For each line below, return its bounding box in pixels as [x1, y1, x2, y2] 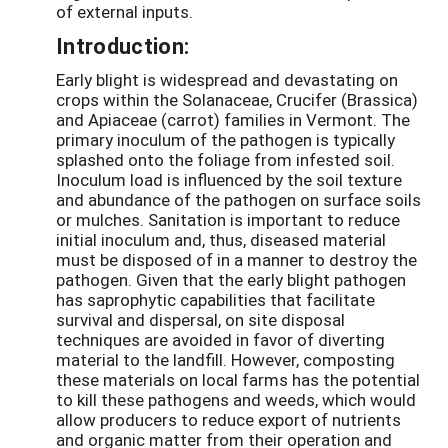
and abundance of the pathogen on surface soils [56, 188, 421, 212]
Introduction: [56, 31, 190, 61]
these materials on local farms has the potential [56, 368, 420, 392]
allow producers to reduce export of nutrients [56, 408, 401, 432]
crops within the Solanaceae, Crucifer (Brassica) [56, 88, 418, 112]
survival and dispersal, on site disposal [56, 308, 345, 332]
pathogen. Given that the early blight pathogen [56, 268, 406, 292]
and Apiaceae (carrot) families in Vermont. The [56, 108, 410, 132]
